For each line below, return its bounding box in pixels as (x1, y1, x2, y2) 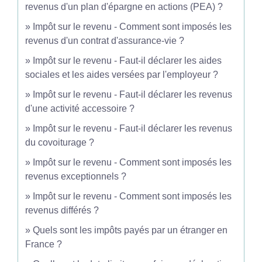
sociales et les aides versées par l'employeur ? (25, 70, 218, 80)
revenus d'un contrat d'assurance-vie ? (25, 36, 184, 46)
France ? (25, 239, 62, 249)
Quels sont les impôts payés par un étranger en (33, 225, 227, 235)
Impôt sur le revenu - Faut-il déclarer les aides (33, 56, 222, 65)
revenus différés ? (25, 205, 99, 215)
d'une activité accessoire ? (25, 104, 135, 113)
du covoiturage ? (25, 137, 94, 147)
